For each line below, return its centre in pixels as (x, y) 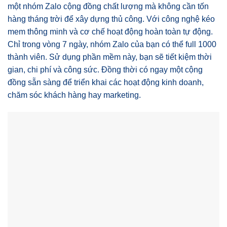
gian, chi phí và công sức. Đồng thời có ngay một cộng (105, 69)
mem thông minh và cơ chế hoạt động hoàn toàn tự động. (110, 31)
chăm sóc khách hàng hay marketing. (74, 95)
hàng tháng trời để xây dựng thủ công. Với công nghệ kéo (111, 19)
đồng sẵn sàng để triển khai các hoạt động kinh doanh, (106, 82)
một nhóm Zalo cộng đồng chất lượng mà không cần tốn (108, 6)
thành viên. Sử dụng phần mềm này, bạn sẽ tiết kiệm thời (110, 57)
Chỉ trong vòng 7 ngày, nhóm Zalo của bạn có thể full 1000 (112, 44)
